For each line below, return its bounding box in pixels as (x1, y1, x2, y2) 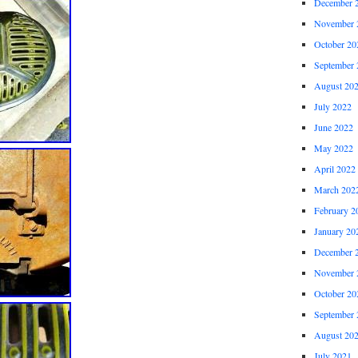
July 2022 (313, 100, 352, 113)
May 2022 (313, 141, 353, 155)
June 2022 (313, 121, 353, 134)
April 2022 (313, 162, 356, 176)
